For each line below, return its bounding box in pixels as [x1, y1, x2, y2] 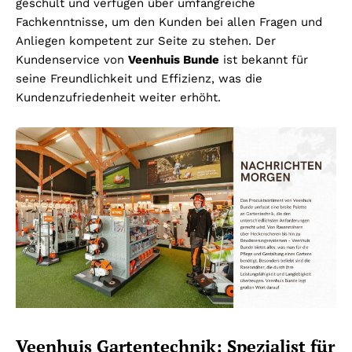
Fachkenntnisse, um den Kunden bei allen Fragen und [16, 15, 322, 30]
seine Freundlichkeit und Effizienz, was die [16, 71, 262, 86]
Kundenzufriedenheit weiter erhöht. [16, 90, 221, 105]
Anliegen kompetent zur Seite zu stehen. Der [16, 34, 276, 49]
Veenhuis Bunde [128, 53, 219, 68]
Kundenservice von [16, 53, 128, 68]
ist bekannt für [219, 53, 308, 68]
